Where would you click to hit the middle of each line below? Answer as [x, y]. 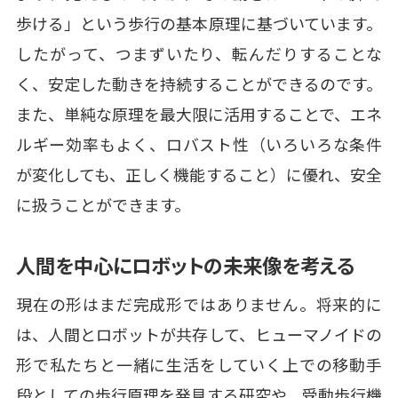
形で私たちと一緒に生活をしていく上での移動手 [199, 365]
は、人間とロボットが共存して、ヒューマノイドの [199, 334]
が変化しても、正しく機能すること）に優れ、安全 [199, 174]
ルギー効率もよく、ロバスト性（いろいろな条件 [199, 143]
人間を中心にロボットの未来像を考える [185, 265]
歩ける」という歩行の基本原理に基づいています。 [199, 23]
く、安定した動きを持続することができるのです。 [199, 83]
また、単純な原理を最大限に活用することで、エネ [199, 113]
